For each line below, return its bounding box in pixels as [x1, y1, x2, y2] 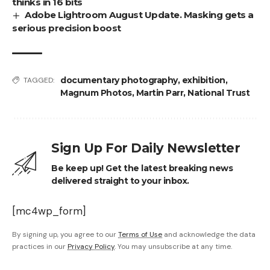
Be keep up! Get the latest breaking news [51, 162, 233, 174]
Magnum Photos [60, 87, 132, 98]
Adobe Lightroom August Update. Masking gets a [25, 8, 254, 20]
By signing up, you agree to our [12, 229, 118, 239]
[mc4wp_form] [12, 204, 86, 218]
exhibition [181, 74, 225, 86]
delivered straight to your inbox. [51, 175, 189, 186]
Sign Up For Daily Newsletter [51, 140, 240, 155]
